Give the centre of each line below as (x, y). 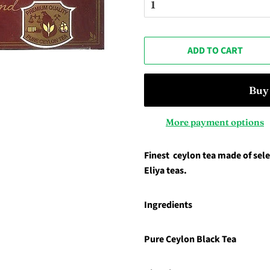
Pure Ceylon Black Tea (191, 239)
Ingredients (169, 205)
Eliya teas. (165, 171)
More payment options (215, 122)
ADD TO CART (215, 51)
